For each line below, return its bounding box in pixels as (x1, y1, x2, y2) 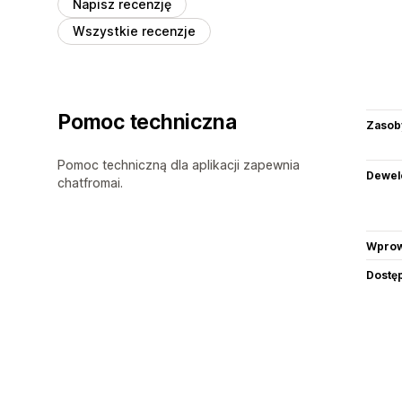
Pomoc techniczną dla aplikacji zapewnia (57, 156, 300, 172)
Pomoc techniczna (57, 109, 237, 135)
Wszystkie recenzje (73, 22, 196, 39)
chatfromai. (57, 174, 123, 190)
